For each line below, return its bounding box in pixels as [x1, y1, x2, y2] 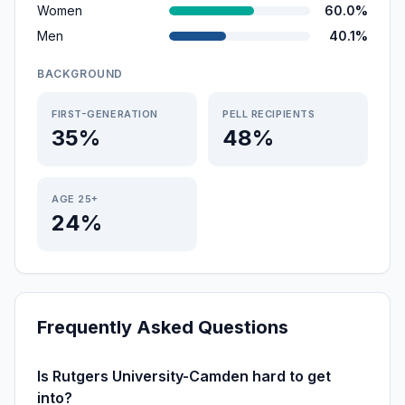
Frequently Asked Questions [37, 316, 288, 338]
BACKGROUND [37, 67, 123, 80]
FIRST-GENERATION [52, 108, 158, 120]
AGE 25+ [52, 193, 99, 205]
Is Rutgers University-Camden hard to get [37, 367, 331, 385]
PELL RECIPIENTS [222, 108, 316, 120]
